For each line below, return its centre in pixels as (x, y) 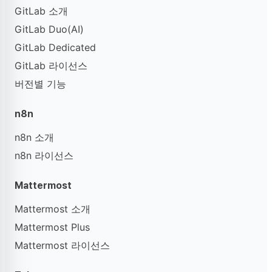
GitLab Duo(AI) (49, 29)
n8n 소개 (34, 137)
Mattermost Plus (52, 227)
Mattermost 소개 (53, 209)
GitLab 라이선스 (51, 66)
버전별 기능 (40, 84)
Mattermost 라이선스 (62, 245)
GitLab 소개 (41, 11)
